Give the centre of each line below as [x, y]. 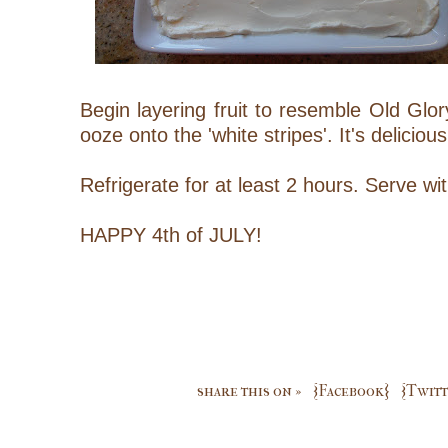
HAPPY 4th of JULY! [171, 235]
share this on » [249, 390]
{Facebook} [351, 390]
